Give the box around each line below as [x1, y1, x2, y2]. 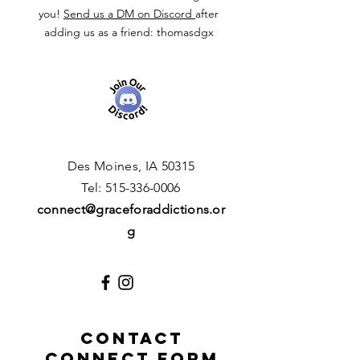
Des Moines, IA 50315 [67, 157, 195, 174]
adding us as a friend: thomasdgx [43, 24, 214, 39]
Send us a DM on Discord [63, 6, 192, 21]
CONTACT [80, 327, 183, 348]
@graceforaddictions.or [85, 201, 226, 217]
